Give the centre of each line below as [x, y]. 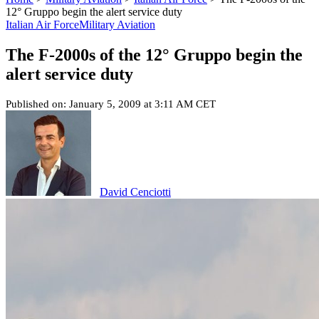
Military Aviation [117, 25]
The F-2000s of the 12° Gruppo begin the [154, 54]
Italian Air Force [42, 25]
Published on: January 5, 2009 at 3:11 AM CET [111, 104]
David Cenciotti [135, 192]
